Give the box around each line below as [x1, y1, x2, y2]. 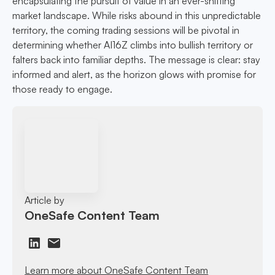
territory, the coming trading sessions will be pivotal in [12, 24, 239, 37]
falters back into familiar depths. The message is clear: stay [12, 53, 260, 66]
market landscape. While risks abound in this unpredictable [12, 9, 261, 22]
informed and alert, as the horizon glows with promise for [12, 68, 256, 81]
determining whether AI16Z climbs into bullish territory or [12, 39, 253, 52]
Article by [25, 193, 65, 206]
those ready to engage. [12, 83, 112, 96]
